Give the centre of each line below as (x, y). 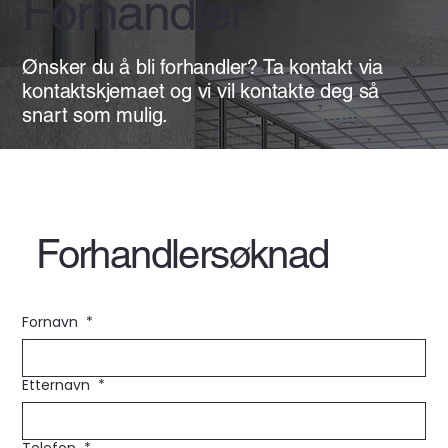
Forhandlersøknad (182, 253)
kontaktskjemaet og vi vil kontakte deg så (201, 90)
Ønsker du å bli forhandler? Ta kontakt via (202, 66)
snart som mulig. (95, 114)
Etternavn (58, 384)
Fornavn (52, 321)
